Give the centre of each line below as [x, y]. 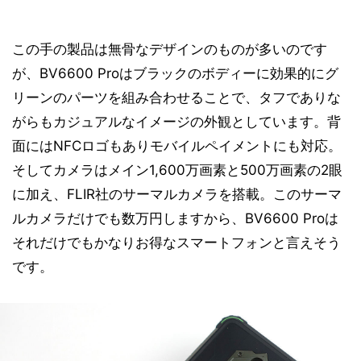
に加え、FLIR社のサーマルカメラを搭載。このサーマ [177, 194]
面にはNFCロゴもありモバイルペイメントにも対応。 [177, 146]
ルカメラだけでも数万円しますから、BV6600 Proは [175, 218]
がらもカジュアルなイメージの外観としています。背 [176, 122]
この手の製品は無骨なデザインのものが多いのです [170, 49]
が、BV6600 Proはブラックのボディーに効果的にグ [175, 73]
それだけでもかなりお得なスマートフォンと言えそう [176, 243]
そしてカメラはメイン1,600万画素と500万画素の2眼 [177, 170]
